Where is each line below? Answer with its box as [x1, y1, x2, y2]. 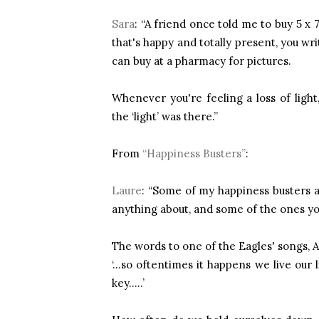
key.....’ [112, 276, 145, 290]
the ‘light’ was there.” [112, 110, 221, 123]
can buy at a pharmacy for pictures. [112, 54, 291, 68]
